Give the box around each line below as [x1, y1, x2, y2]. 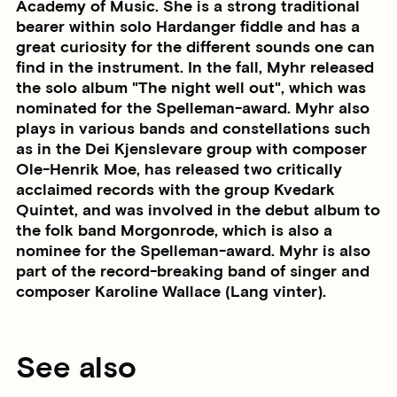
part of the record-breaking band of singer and [16, 261, 370, 282]
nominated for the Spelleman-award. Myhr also [16, 97, 370, 119]
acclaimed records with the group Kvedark [16, 179, 335, 200]
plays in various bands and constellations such [16, 118, 370, 139]
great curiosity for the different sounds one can [16, 36, 375, 58]
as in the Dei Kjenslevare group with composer [16, 138, 367, 160]
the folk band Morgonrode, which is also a [16, 220, 332, 241]
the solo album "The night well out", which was [16, 77, 366, 98]
